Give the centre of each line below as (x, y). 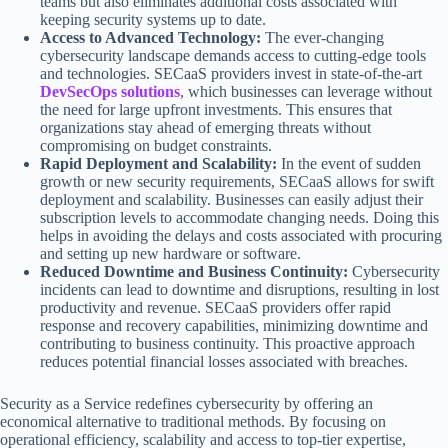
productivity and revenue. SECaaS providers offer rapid (215, 307)
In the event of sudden (349, 163)
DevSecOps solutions (110, 91)
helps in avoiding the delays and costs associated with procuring (241, 235)
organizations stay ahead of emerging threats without (205, 127)
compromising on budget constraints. (156, 145)
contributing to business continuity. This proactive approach (227, 343)
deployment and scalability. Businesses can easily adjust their (231, 199)
